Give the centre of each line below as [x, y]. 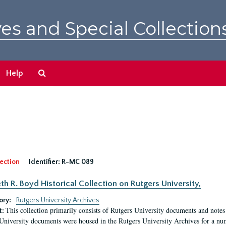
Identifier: [44, 162]
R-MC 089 [77, 162]
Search [58, 73]
